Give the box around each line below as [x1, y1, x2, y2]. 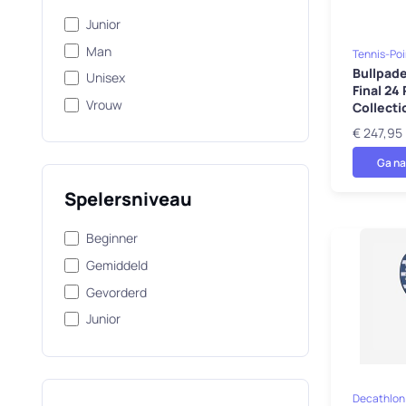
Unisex [85, 69, 125, 87]
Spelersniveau [63, 187, 192, 212]
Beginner [85, 229, 138, 247]
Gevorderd [85, 283, 147, 301]
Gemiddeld [85, 256, 148, 274]
